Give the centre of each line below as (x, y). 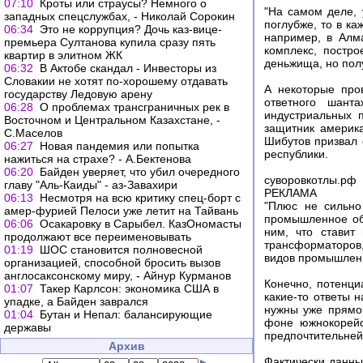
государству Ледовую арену (78, 94)
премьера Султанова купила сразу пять (110, 42)
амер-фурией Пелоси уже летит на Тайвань (121, 211)
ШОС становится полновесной (121, 250)
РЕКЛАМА (290, 193)
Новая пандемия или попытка (120, 146)
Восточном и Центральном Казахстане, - (112, 120)
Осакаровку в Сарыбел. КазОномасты (141, 224)
